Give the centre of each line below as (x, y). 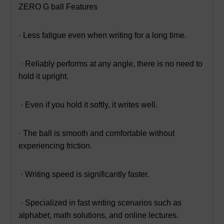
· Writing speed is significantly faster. (84, 174)
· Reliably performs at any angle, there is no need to (110, 63)
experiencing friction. (55, 145)
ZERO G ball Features (58, 6)
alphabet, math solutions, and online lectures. (98, 215)
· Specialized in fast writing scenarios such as (100, 202)
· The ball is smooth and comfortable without (96, 133)
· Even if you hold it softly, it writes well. (88, 104)
